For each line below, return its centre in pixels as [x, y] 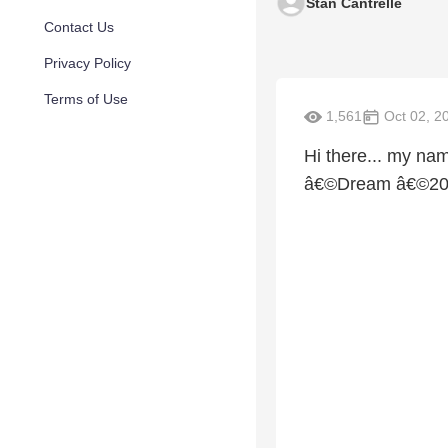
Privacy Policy [87, 63]
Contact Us [79, 27]
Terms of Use [86, 99]
